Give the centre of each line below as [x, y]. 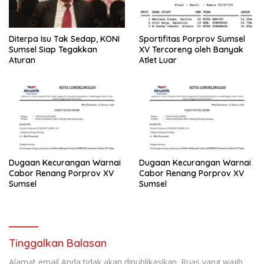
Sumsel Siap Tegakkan [53, 49]
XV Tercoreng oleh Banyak [191, 49]
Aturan [22, 60]
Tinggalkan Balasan [58, 243]
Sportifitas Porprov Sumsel [192, 39]
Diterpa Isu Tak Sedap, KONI [64, 39]
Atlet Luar [158, 60]
